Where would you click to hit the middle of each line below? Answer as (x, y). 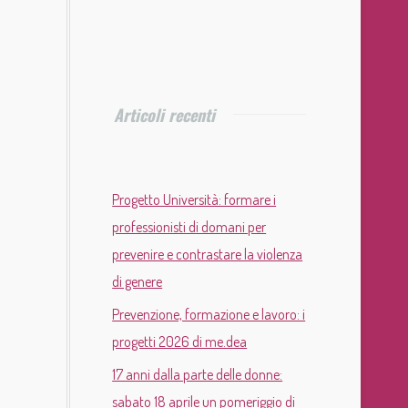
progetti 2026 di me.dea (180, 342)
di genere (138, 282)
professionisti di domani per (189, 227)
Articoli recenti (164, 115)
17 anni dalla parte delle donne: (198, 375)
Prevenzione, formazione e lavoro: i (209, 315)
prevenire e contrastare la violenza (208, 255)
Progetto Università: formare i (194, 200)
